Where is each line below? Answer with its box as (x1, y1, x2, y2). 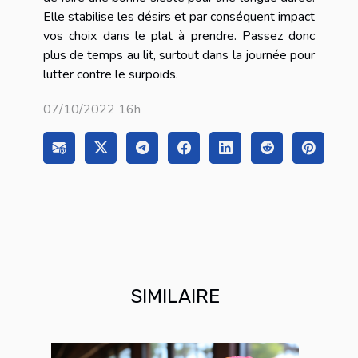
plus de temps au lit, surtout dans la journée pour (43, 46, 315, 64)
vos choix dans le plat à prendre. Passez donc (43, 26, 315, 45)
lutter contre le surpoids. (43, 65, 181, 83)
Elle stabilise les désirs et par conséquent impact (43, 7, 315, 26)
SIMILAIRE (130, 284, 220, 308)
